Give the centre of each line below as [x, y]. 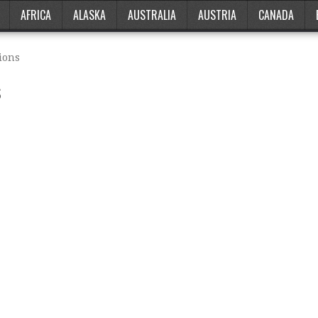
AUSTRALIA [152, 15]
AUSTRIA [217, 15]
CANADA [276, 15]
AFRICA [36, 15]
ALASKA [89, 15]
